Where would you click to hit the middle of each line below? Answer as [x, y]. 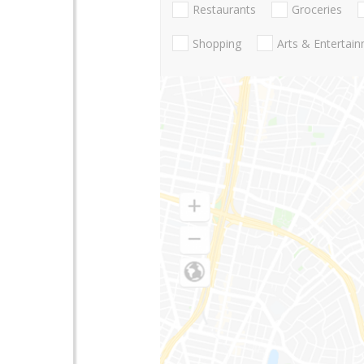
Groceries [317, 10]
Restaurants [224, 10]
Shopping [217, 43]
